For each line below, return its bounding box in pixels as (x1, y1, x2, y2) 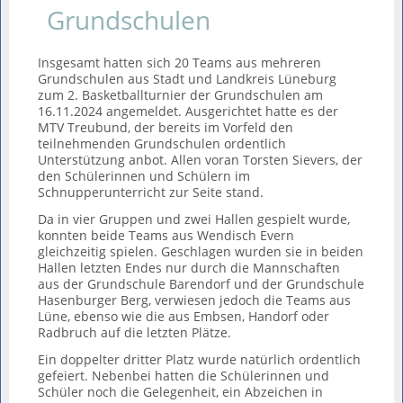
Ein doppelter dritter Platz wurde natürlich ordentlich (38, 351, 362, 368)
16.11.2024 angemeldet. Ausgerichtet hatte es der (38, 103, 339, 120)
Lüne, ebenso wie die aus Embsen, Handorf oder (38, 308, 330, 325)
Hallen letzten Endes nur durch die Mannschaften (38, 259, 341, 276)
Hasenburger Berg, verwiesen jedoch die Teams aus (38, 291, 352, 309)
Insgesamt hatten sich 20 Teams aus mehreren (38, 54, 322, 71)
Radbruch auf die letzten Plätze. (38, 324, 232, 341)
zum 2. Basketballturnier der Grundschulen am (38, 86, 324, 103)
